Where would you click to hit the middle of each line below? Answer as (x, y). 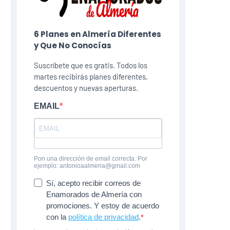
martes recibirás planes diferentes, (91, 77)
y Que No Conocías (73, 46)
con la (57, 217)
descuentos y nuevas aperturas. (86, 88)
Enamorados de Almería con (94, 195)
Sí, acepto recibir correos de (93, 183)
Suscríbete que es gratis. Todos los (91, 65)
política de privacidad (103, 217)
